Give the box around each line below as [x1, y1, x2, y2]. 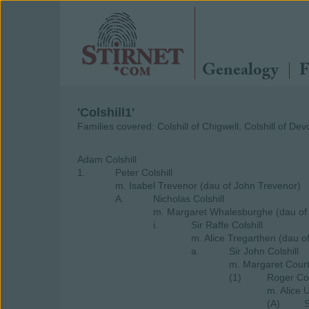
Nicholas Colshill [153, 193, 224, 204]
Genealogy [202, 58, 279, 86]
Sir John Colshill [229, 246, 299, 257]
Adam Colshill [77, 154, 137, 165]
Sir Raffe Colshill [191, 219, 263, 230]
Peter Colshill [115, 167, 172, 178]
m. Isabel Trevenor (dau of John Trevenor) [115, 180, 301, 191]
